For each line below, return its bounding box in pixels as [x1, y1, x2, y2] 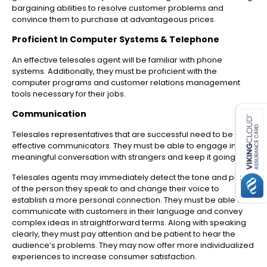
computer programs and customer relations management [12, 77, 240, 89]
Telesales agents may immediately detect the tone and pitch [12, 172, 248, 184]
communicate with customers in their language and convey [12, 206, 243, 218]
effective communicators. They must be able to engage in [12, 140, 236, 152]
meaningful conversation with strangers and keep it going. [12, 151, 237, 163]
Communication [12, 108, 86, 120]
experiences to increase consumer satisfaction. [12, 251, 197, 263]
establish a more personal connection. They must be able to [12, 194, 245, 206]
